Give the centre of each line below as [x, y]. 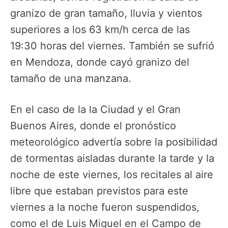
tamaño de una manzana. [71, 79]
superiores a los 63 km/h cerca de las [100, 30]
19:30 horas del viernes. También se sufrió [112, 46]
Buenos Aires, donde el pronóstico [93, 125]
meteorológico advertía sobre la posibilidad [114, 142]
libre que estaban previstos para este [99, 191]
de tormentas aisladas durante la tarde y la [112, 158]
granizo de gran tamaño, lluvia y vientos [106, 13]
